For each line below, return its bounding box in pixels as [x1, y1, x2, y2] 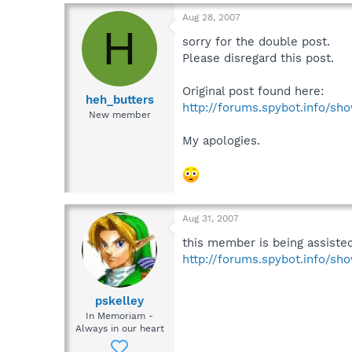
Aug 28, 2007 [182, 11, 240, 23]
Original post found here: [182, 83, 324, 98]
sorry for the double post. [182, 34, 330, 49]
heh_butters [85, 93, 154, 108]
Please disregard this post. [182, 50, 334, 65]
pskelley [95, 294, 144, 309]
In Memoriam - [86, 310, 153, 322]
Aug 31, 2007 [182, 212, 239, 224]
